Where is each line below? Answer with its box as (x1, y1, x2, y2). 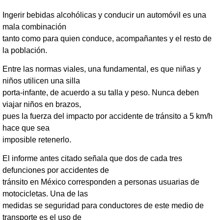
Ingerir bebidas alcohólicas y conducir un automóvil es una (2, 10, 206, 19)
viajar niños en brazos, (2, 100, 81, 109)
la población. (2, 46, 47, 55)
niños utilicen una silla (2, 77, 80, 85)
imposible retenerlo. (2, 136, 71, 144)
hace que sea (2, 124, 50, 133)
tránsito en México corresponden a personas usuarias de (2, 178, 199, 187)
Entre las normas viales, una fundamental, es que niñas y (2, 65, 201, 74)
